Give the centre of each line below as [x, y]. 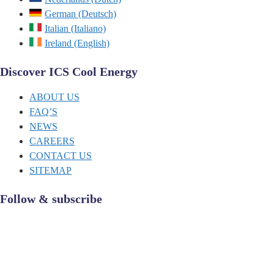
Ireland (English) [77, 43]
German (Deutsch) [80, 14]
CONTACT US [61, 156]
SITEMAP [50, 171]
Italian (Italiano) [75, 29]
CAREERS [52, 141]
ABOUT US [54, 97]
